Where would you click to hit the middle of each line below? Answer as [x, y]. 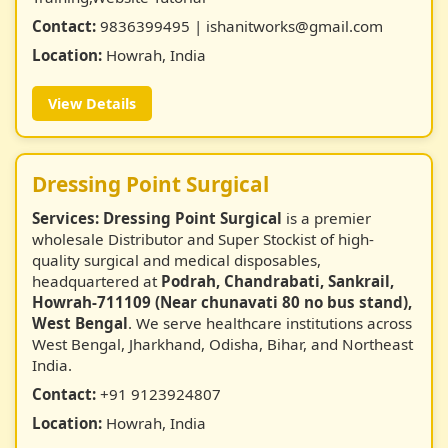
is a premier [326, 218]
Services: [65, 218]
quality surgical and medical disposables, [176, 260]
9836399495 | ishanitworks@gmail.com [239, 26]
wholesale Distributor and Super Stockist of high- [203, 239]
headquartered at [96, 281]
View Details [92, 104]
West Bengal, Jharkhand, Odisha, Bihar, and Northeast [222, 344]
